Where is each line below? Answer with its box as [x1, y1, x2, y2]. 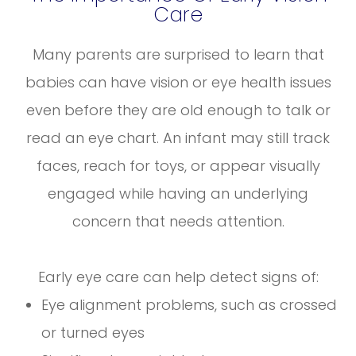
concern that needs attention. [72, 211, 284, 231]
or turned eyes [41, 322, 145, 342]
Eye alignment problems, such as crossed [41, 294, 338, 315]
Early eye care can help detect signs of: [37, 266, 319, 287]
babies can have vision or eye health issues [25, 72, 331, 92]
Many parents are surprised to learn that [32, 44, 324, 64]
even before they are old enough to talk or [25, 99, 331, 120]
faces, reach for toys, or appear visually [36, 155, 320, 176]
